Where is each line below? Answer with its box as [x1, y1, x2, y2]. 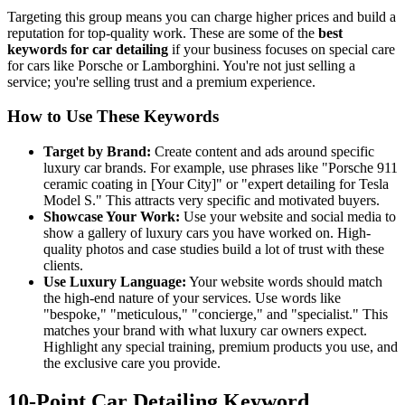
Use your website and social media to [180, 209, 396, 225]
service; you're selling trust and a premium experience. [7, 73, 316, 89]
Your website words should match [186, 274, 382, 290]
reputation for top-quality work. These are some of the [7, 24, 318, 41]
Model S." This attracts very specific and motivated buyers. [43, 193, 380, 209]
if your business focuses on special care [168, 41, 395, 57]
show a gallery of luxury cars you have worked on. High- [43, 225, 371, 241]
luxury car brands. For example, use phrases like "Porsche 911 [43, 160, 398, 176]
